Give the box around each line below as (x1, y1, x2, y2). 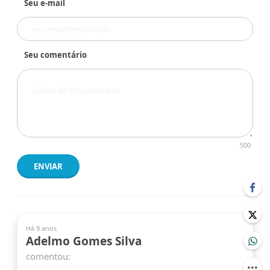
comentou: (26, 250, 71, 263)
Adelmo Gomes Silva (26, 233, 142, 250)
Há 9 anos (26, 224, 57, 233)
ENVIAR (34, 161, 63, 172)
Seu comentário (24, 49, 87, 61)
